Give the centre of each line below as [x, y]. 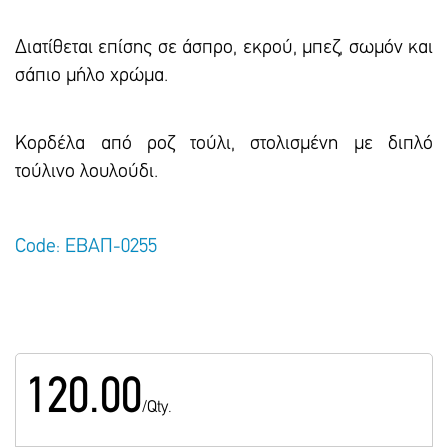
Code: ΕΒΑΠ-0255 [86, 247]
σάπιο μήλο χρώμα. [93, 76]
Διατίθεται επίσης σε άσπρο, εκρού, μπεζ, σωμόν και [224, 48]
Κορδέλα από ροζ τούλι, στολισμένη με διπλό [224, 144]
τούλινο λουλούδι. [86, 172]
